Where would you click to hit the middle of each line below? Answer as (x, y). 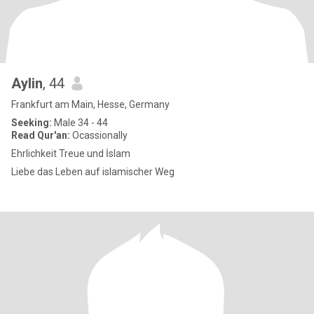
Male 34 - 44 (80, 123)
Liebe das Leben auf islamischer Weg (93, 172)
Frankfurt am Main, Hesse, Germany (90, 104)
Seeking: (32, 123)
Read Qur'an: (41, 135)
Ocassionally (99, 135)
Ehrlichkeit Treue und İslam (71, 153)
